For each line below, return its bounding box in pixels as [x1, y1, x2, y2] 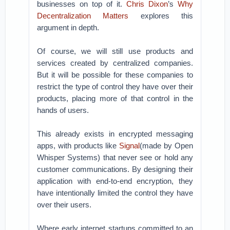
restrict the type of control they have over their [37, 82, 193, 91]
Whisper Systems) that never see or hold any [37, 153, 193, 162]
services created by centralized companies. [37, 59, 193, 67]
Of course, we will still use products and [37, 47, 193, 55]
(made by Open [140, 141, 193, 150]
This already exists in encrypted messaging [37, 129, 193, 138]
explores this [140, 11, 193, 20]
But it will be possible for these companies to [37, 70, 193, 79]
